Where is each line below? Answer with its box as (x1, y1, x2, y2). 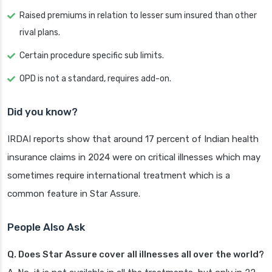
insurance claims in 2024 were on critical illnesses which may (7, 152, 260, 163)
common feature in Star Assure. (7, 188, 140, 200)
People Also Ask (7, 221, 85, 234)
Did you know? (7, 106, 78, 118)
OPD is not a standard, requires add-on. (19, 73, 171, 84)
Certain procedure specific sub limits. (19, 50, 164, 61)
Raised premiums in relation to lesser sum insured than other (19, 10, 257, 21)
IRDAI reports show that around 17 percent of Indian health (7, 134, 259, 145)
